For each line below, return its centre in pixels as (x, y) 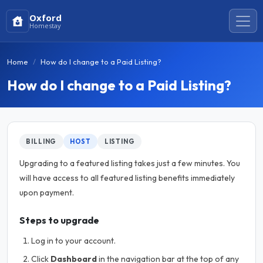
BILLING (41, 141)
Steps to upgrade (59, 220)
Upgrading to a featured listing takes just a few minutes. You (130, 163)
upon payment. (47, 193)
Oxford (46, 17)
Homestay (45, 25)
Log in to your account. (73, 241)
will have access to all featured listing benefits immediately (127, 178)
